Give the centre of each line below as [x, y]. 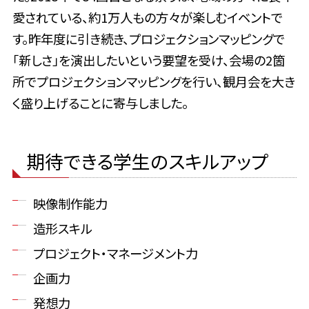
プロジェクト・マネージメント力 [115, 253]
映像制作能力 [70, 204]
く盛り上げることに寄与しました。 [100, 103]
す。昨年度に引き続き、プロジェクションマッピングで [148, 39]
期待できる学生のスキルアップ [147, 161]
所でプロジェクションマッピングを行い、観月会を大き [153, 82]
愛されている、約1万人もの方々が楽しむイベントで [147, 18]
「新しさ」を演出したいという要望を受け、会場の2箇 [148, 60]
